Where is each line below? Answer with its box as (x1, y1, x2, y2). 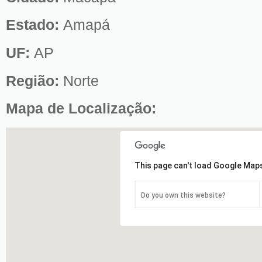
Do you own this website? (141, 191, 226, 199)
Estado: (6, 17, 63, 33)
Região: (6, 73, 63, 89)
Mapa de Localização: (6, 101, 156, 117)
